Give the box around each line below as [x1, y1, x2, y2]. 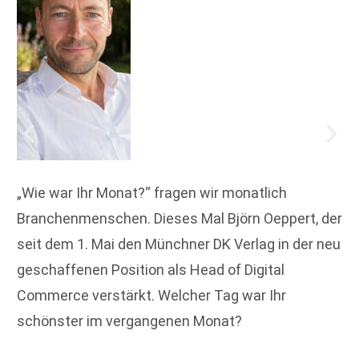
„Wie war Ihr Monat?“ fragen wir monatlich [17, 184, 287, 201]
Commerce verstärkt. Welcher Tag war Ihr [17, 286, 286, 304]
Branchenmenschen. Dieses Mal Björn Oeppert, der [17, 209, 342, 227]
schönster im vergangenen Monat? [17, 312, 242, 329]
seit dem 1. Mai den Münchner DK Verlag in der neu [17, 235, 341, 252]
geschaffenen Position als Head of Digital [17, 260, 284, 278]
